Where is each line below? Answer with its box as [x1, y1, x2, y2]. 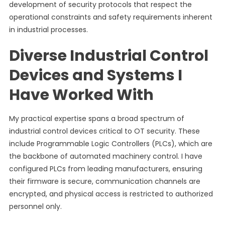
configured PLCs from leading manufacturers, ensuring [9, 164, 202, 174]
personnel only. [9, 201, 62, 211]
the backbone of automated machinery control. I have [9, 151, 202, 161]
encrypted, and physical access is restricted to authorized [9, 189, 213, 199]
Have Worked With [9, 84, 154, 105]
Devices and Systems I [9, 65, 182, 86]
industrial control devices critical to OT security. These [9, 126, 200, 136]
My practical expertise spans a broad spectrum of [9, 114, 184, 124]
